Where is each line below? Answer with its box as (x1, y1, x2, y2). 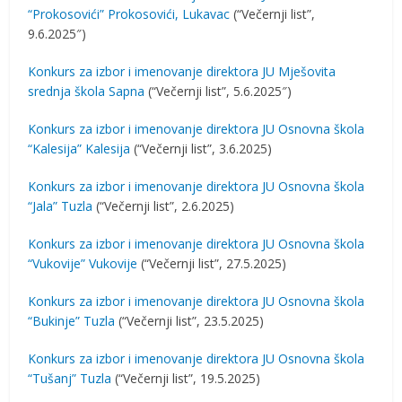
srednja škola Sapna (28, 83, 145, 100)
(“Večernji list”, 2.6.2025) (92, 197, 235, 214)
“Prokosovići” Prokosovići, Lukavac (28, 5, 231, 22)
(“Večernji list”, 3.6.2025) (130, 140, 273, 157)
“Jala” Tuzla (28, 197, 93, 214)
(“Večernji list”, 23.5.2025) (115, 312, 265, 329)
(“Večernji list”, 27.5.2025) (137, 255, 287, 272)
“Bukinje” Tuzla (28, 312, 116, 329)
